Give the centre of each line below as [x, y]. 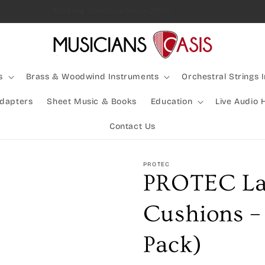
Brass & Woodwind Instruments [92, 77]
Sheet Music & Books [92, 101]
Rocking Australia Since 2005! [121, 11]
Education [172, 101]
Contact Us [132, 126]
